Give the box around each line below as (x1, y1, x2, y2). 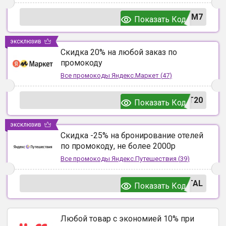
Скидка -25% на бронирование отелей (61, 131, 203, 141)
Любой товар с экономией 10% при (61, 214, 194, 224)
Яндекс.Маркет (111, 72, 159, 80)
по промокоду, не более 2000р (61, 141, 176, 151)
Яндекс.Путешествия (111, 155, 177, 163)
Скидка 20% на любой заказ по (61, 47, 177, 58)
